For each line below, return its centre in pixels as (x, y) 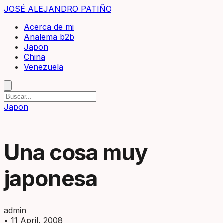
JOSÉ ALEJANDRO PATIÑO (58, 9)
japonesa (51, 178)
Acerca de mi (49, 27)
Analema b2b (49, 37)
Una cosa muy (76, 152)
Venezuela (44, 67)
